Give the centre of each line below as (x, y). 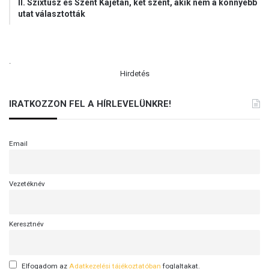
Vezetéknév (27, 184)
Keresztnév (26, 224)
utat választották (52, 14)
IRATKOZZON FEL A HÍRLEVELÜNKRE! (90, 104)
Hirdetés (134, 73)
